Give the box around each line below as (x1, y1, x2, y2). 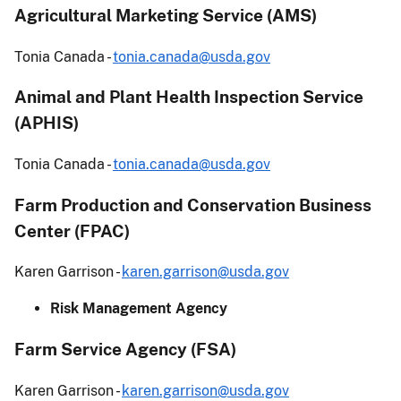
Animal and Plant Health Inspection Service (14, 87, 363, 107)
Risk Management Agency (50, 300, 227, 318)
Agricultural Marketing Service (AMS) (14, 4, 317, 25)
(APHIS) (14, 113, 79, 133)
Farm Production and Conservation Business (14, 194, 371, 215)
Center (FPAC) (14, 220, 130, 241)
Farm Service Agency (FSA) (14, 339, 236, 360)
